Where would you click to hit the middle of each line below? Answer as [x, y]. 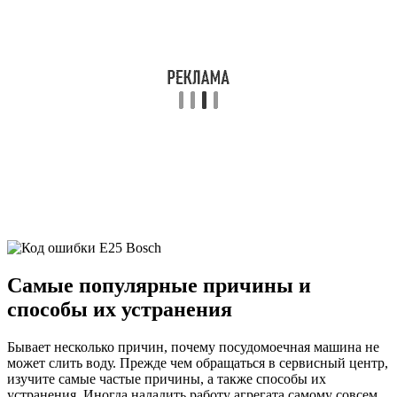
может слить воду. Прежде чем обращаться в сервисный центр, [198, 362]
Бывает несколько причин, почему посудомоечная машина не [193, 346]
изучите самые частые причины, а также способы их [167, 378]
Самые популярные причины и [159, 285]
